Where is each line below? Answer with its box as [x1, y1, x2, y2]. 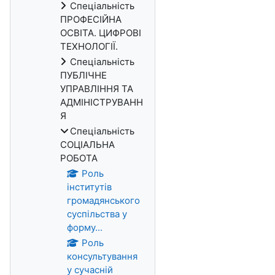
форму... [67, 222, 103, 233]
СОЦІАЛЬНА [60, 139, 115, 150]
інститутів [67, 181, 112, 193]
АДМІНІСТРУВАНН [60, 96, 143, 108]
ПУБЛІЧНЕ [60, 69, 107, 81]
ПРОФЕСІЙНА [60, 14, 122, 25]
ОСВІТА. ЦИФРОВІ [60, 27, 141, 39]
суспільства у [67, 208, 127, 220]
